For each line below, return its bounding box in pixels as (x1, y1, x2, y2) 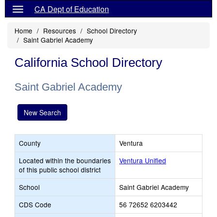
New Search (24, 108, 61, 117)
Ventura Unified (119, 155, 166, 165)
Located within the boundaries (19, 155, 111, 165)
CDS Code (19, 200, 51, 209)
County (19, 138, 41, 148)
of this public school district (19, 165, 101, 174)
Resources (43, 26, 76, 35)
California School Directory (15, 55, 162, 70)
